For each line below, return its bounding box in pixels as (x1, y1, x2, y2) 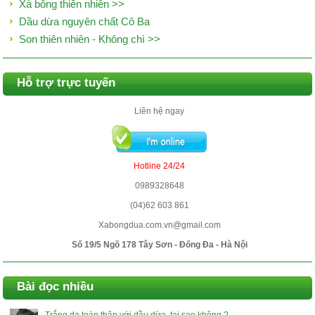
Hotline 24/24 (134, 161, 185, 171)
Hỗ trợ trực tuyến (17, 76, 116, 89)
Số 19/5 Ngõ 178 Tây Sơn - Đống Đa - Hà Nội (71, 240, 247, 250)
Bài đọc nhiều (17, 280, 94, 293)
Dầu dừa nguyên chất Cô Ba (19, 15, 150, 27)
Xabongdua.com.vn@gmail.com (98, 220, 221, 230)
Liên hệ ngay (134, 106, 184, 116)
